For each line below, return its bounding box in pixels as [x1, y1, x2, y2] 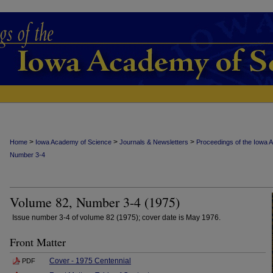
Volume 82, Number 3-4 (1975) [10, 193, 180, 211]
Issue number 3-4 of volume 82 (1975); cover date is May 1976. [12, 213, 221, 222]
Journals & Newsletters [119, 138, 188, 146]
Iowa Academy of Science [35, 138, 112, 146]
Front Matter [10, 235, 66, 249]
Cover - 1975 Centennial [49, 257, 131, 265]
